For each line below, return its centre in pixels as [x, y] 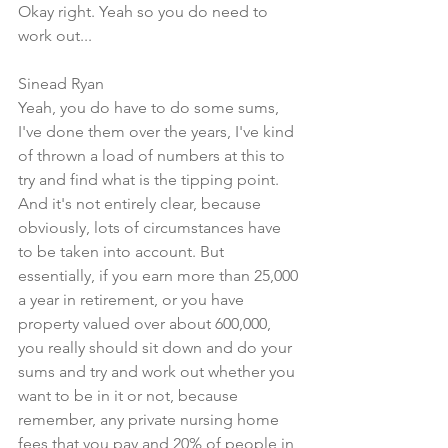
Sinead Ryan [61, 83]
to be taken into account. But [123, 251]
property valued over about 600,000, [146, 323]
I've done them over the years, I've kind [158, 131]
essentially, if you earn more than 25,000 [160, 275]
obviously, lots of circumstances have [151, 227]
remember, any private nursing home [150, 419]
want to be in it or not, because [130, 395]
